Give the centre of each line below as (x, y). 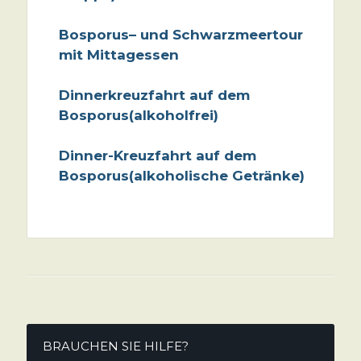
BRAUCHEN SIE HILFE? (115, 346)
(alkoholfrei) (173, 116)
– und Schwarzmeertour (216, 35)
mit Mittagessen (118, 55)
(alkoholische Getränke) (216, 176)
